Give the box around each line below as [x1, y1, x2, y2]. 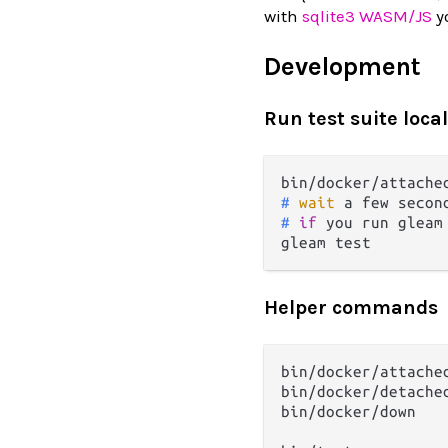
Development [264, 51, 421, 81]
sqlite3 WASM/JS [302, 5, 432, 26]
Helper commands [264, 296, 438, 320]
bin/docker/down [281, 403, 416, 421]
